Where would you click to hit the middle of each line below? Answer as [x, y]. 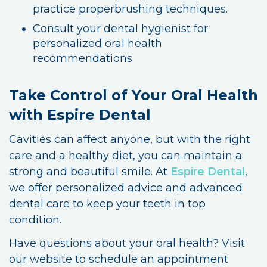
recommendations [83, 58]
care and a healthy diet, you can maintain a [125, 155]
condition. [35, 220]
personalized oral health [97, 43]
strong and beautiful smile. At [90, 171]
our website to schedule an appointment [119, 259]
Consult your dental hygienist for [120, 28]
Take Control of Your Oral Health [133, 95]
